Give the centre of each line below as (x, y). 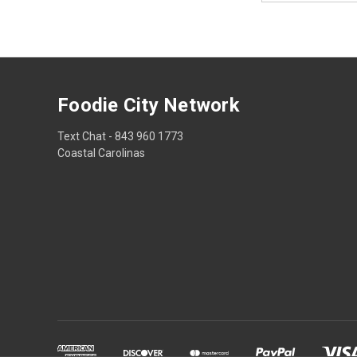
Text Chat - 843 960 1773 (120, 136)
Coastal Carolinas (101, 153)
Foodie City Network (149, 105)
